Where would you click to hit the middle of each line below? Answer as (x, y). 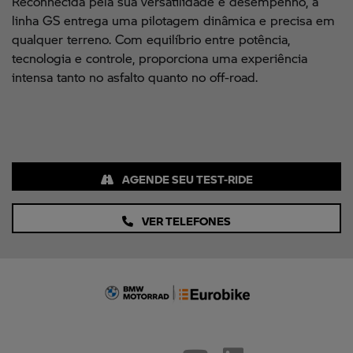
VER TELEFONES (185, 217)
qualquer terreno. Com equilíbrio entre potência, (151, 39)
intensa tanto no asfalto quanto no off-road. (135, 76)
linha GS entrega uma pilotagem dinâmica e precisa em (173, 20)
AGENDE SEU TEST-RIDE (186, 175)
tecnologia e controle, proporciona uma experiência (160, 58)
